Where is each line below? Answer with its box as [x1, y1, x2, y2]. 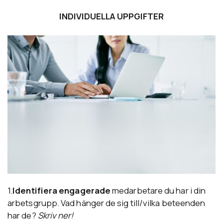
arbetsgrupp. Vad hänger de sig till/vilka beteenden [7, 197, 206, 209]
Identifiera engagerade [12, 184, 111, 196]
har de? [7, 209, 38, 221]
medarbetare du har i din [111, 184, 206, 196]
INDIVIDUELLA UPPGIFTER [59, 10, 164, 22]
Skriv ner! [37, 209, 74, 221]
